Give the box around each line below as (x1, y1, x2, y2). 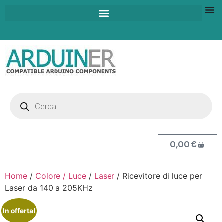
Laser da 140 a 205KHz (5, 183, 93, 193)
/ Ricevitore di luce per (114, 171, 202, 181)
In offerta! (2, 206, 35, 215)
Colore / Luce (35, 171, 86, 181)
